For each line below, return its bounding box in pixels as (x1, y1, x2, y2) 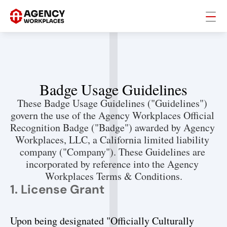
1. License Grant (10, 181, 104, 197)
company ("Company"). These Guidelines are (19, 145, 205, 159)
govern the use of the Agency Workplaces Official (10, 108, 214, 122)
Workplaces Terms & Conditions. (45, 169, 182, 183)
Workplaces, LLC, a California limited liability (15, 133, 209, 146)
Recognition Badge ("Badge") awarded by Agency (10, 121, 215, 134)
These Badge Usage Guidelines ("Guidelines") (17, 96, 207, 110)
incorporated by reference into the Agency (26, 157, 199, 171)
